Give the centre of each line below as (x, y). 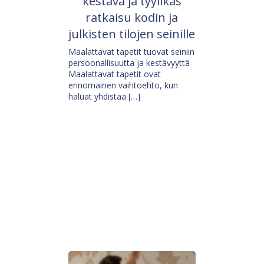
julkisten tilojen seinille (132, 34)
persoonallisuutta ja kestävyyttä (129, 62)
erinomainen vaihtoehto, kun (123, 85)
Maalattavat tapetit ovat (115, 74)
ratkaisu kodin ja (132, 17)
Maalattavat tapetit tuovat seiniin (132, 51)
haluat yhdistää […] (105, 96)
